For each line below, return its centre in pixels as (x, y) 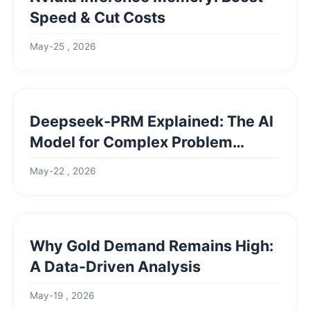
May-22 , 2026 (63, 171)
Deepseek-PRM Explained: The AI (152, 121)
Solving (57, 163)
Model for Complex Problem (131, 142)
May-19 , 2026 (62, 295)
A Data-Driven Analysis (115, 266)
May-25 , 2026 (63, 46)
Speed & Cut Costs (98, 17)
